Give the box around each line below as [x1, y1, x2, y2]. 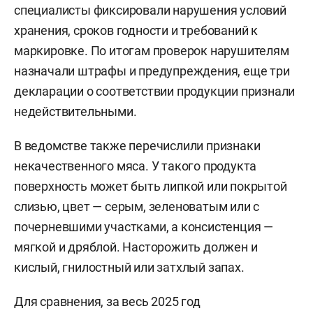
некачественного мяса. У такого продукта [14, 158, 257, 173]
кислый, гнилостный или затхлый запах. [14, 259, 245, 275]
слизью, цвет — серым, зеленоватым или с [14, 198, 260, 214]
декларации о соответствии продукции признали [14, 83, 296, 99]
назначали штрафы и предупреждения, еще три [14, 63, 290, 78]
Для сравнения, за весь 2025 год [14, 293, 201, 309]
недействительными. [14, 103, 137, 119]
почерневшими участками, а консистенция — [14, 219, 273, 234]
